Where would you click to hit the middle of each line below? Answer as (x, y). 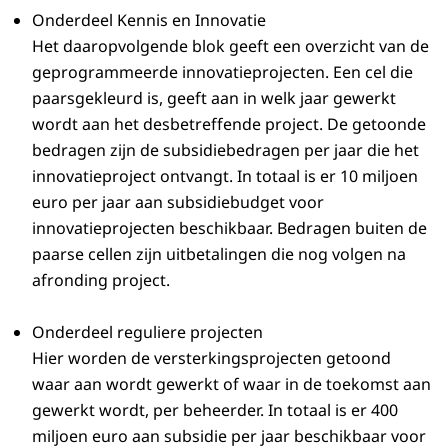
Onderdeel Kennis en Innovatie (149, 19)
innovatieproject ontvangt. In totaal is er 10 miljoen (225, 175)
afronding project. (101, 279)
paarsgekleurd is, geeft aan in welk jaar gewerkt (214, 97)
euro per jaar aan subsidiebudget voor (178, 201)
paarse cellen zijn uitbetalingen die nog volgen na (219, 253)
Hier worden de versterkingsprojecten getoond (211, 357)
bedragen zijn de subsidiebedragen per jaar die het (225, 149)
